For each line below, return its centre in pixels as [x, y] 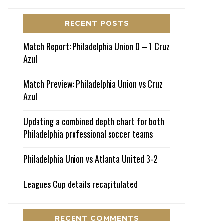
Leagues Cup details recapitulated [80, 184]
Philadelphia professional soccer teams [88, 133]
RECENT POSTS [97, 23]
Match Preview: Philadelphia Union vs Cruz [93, 84]
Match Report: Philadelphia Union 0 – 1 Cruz [96, 46]
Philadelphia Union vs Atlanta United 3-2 [91, 159]
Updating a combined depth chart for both [94, 121]
